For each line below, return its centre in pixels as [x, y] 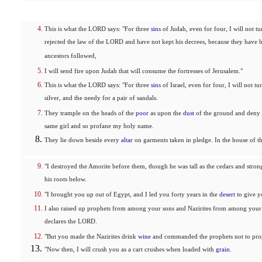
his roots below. [65, 180]
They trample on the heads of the [90, 113]
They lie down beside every [83, 140]
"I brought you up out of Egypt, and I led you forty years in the [132, 194]
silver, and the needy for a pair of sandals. [101, 99]
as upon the [166, 113]
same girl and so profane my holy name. [99, 127]
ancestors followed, [70, 57]
